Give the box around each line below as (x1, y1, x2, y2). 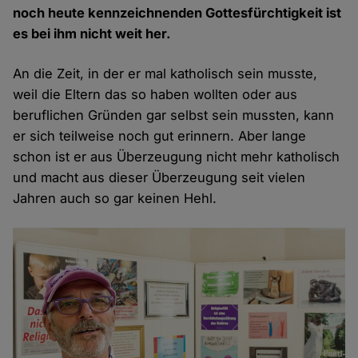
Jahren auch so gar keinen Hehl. (13, 190, 217, 207)
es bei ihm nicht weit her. (13, 26, 172, 42)
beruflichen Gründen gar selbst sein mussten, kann (13, 107, 335, 124)
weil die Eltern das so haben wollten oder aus (13, 86, 298, 103)
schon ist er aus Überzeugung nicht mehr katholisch (13, 149, 340, 165)
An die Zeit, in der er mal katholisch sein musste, (13, 66, 318, 82)
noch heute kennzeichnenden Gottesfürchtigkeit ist (13, 5, 342, 22)
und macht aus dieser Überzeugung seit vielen (13, 169, 306, 186)
